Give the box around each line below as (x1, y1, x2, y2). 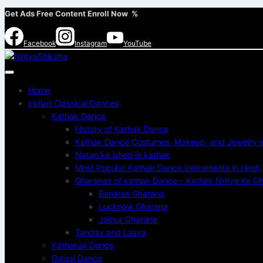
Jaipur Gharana (99, 214, 157, 224)
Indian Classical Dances (28, 98, 119, 108)
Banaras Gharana (99, 188, 164, 198)
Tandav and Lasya (75, 227, 146, 237)
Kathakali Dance (52, 240, 114, 250)
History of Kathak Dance (75, 124, 168, 134)
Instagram (75, 39, 107, 48)
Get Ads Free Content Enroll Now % (5, 9, 138, 18)
